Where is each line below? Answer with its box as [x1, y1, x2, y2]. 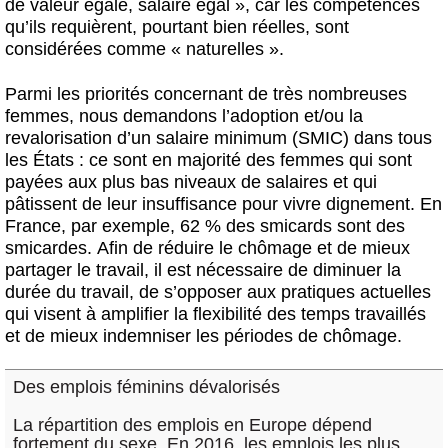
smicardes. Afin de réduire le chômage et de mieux [5, 237, 410, 258]
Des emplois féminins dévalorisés [13, 377, 280, 398]
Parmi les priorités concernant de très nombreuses [5, 83, 407, 104]
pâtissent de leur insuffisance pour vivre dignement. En [5, 193, 442, 214]
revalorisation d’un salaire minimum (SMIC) [5, 127, 349, 148]
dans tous [349, 127, 432, 148]
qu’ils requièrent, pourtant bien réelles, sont [5, 16, 349, 37]
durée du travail [5, 281, 129, 302]
